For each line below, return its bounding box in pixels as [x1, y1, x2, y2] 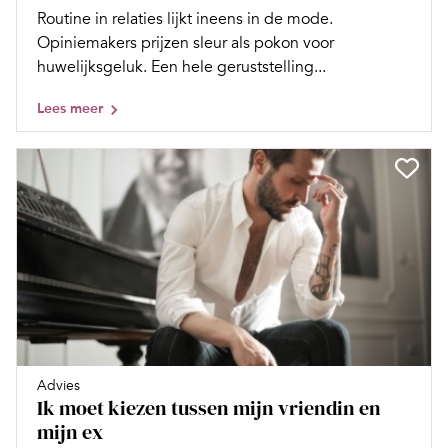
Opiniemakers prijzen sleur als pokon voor [37, 33, 334, 54]
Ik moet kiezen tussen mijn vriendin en [37, 393, 381, 422]
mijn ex [37, 417, 103, 446]
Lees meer [37, 100, 103, 118]
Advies [37, 376, 80, 394]
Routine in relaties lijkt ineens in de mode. [37, 9, 333, 30]
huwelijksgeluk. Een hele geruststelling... [37, 57, 326, 78]
